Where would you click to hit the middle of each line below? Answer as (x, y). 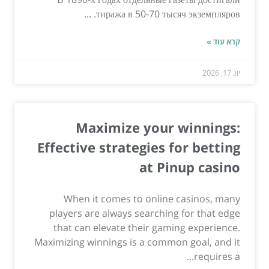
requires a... (217, 256)
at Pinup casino (190, 167)
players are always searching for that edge (145, 213)
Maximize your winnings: (158, 127)
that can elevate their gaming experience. (147, 227)
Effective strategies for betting (139, 147)
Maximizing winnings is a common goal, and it (137, 242)
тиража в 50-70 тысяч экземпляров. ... (168, 14)
